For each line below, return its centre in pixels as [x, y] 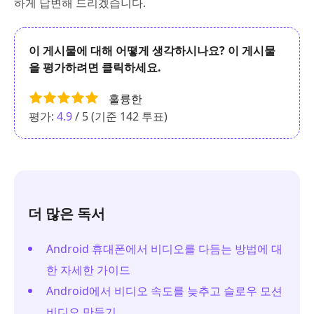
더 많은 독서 [67, 214]
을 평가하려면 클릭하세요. [95, 68]
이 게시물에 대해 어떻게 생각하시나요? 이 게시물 [152, 51]
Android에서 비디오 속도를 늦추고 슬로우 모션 [164, 291]
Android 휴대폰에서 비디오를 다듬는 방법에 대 [164, 249]
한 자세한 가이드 [88, 270]
